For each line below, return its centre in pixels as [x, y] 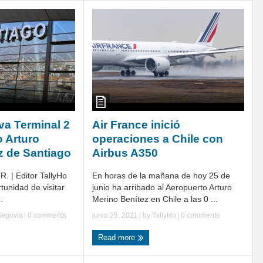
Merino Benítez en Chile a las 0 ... [155, 199]
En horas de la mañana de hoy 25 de [161, 175]
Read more [118, 237]
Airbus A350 [125, 153]
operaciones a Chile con [158, 139]
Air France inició [136, 124]
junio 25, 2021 [115, 215]
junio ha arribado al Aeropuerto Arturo [162, 187]
